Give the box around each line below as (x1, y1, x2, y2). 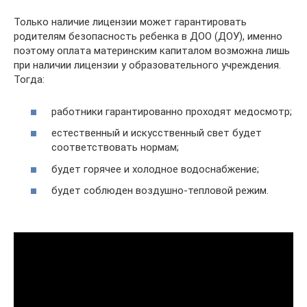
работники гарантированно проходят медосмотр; (51, 105, 292, 118)
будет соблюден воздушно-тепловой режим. (51, 184, 269, 197)
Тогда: (14, 73, 45, 86)
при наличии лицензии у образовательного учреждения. (14, 59, 281, 72)
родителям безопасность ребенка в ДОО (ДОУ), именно (14, 30, 282, 43)
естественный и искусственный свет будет (51, 127, 262, 140)
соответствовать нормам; (51, 141, 179, 154)
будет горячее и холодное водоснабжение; (51, 162, 259, 175)
